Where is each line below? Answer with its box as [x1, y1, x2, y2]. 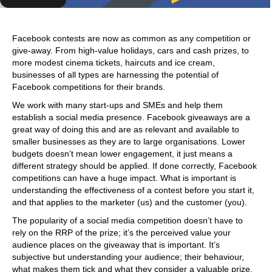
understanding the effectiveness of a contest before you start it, [12, 185, 254, 195]
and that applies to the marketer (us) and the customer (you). [12, 197, 247, 208]
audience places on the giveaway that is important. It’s [12, 240, 220, 250]
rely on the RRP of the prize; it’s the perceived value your [12, 228, 231, 238]
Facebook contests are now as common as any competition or [12, 33, 251, 44]
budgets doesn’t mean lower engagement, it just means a [12, 149, 233, 159]
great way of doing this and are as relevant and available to [12, 124, 239, 135]
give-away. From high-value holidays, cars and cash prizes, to [12, 46, 249, 56]
